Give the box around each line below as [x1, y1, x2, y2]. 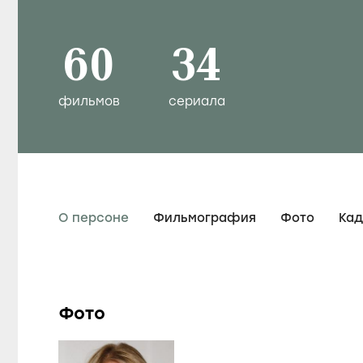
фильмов [58, 94, 120, 109]
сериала [169, 94, 225, 109]
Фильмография [153, 210, 256, 225]
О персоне [58, 210, 129, 225]
